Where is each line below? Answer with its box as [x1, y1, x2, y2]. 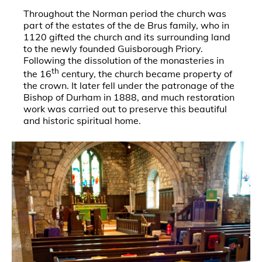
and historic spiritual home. [23, 115, 141, 127]
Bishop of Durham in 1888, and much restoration [23, 91, 235, 104]
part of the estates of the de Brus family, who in [23, 19, 229, 31]
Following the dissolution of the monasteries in [23, 54, 224, 66]
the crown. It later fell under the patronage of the [23, 80, 235, 92]
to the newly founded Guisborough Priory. [23, 43, 203, 54]
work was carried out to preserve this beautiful [23, 103, 227, 115]
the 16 [23, 68, 51, 80]
